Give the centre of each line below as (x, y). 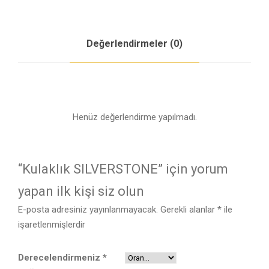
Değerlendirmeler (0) (134, 43)
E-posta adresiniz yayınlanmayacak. (88, 209)
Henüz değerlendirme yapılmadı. (134, 117)
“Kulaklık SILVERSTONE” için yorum (123, 169)
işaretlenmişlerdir (52, 224)
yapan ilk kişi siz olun (81, 191)
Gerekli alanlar (189, 209)
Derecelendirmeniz (60, 258)
